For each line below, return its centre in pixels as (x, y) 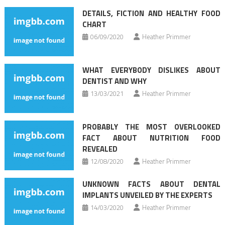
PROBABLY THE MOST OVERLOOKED (151, 127)
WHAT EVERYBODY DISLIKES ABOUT (151, 70)
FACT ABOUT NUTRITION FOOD (151, 138)
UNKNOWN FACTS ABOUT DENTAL (151, 184)
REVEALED (100, 149)
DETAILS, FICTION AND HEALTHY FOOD (151, 13)
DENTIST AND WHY (114, 81)
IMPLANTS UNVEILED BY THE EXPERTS (147, 195)
